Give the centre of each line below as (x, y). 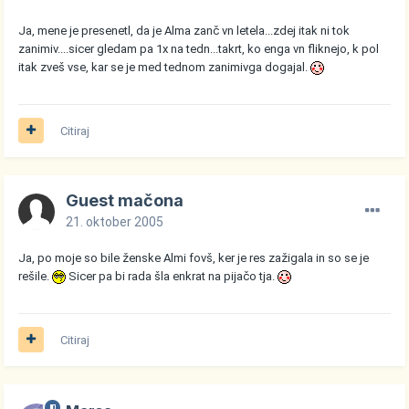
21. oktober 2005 (115, 221)
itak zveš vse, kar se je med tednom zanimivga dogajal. (165, 67)
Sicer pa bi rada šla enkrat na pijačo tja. (172, 276)
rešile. (36, 276)
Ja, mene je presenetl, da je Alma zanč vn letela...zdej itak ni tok (184, 30)
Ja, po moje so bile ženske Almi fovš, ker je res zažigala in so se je (194, 257)
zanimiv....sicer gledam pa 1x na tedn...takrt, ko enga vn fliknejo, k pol (199, 48)
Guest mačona (125, 200)
